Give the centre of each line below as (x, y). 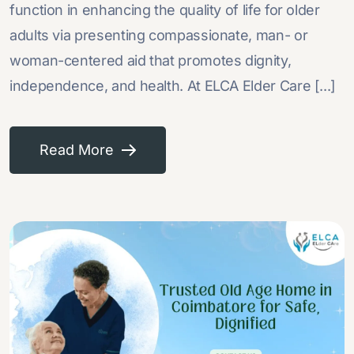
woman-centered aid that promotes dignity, (151, 61)
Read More (77, 150)
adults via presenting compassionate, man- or (159, 36)
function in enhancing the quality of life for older (165, 10)
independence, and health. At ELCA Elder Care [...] (173, 86)
